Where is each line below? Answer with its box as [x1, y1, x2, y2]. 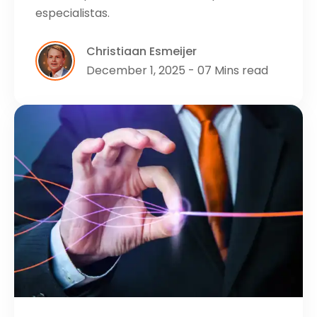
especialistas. [35, 5, 110, 22]
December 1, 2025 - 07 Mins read [86, 62, 268, 79]
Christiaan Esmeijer [86, 43, 197, 60]
